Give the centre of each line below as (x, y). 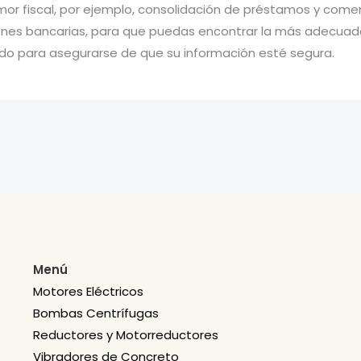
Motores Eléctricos (88, 291)
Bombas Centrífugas (95, 313)
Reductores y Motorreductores (125, 335)
